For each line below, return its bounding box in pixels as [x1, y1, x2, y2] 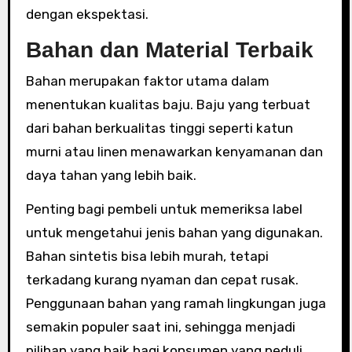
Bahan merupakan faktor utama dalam [25, 73, 269, 89]
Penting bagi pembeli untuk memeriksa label [25, 201, 302, 217]
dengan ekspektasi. [25, 5, 148, 22]
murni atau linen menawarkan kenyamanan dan [25, 144, 323, 159]
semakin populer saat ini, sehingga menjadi [25, 319, 295, 335]
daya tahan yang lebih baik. [25, 167, 196, 183]
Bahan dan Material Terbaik [25, 37, 313, 62]
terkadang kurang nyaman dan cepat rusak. [25, 272, 299, 288]
